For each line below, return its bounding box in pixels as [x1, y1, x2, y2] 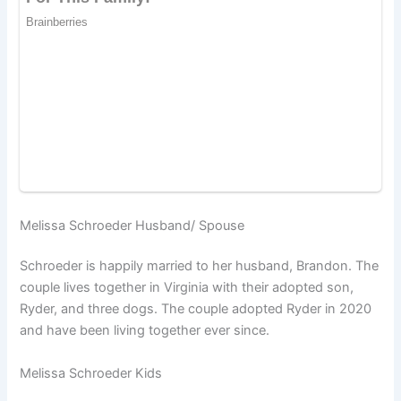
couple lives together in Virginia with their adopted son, [20, 279, 354, 296]
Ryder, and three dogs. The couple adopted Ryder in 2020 [20, 301, 372, 318]
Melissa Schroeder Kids [20, 364, 163, 381]
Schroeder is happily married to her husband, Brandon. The [20, 258, 380, 275]
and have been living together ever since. [20, 322, 270, 339]
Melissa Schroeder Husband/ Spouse [20, 217, 245, 234]
